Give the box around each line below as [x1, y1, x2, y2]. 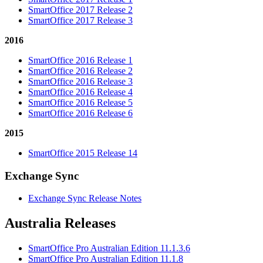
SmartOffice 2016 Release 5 [28, 97, 133, 107]
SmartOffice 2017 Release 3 [28, 15, 133, 25]
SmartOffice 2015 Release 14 [28, 147, 137, 158]
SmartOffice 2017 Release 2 [28, 4, 133, 15]
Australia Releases [5, 215, 116, 231]
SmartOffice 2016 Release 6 [28, 107, 133, 118]
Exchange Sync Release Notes [28, 193, 141, 204]
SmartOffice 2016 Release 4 [28, 86, 133, 97]
